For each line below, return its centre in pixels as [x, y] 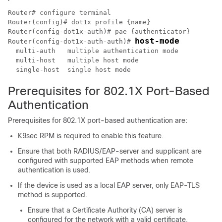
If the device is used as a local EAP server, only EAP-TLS [109, 185]
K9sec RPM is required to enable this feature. [91, 136]
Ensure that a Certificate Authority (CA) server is [105, 210]
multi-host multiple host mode [73, 60]
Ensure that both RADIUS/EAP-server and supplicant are [110, 151]
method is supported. [53, 194]
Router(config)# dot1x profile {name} [79, 22]
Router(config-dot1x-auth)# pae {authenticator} [99, 31]
